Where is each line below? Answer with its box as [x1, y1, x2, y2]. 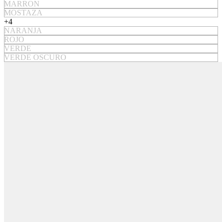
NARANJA [4, 26, 42, 35]
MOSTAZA [4, 8, 43, 17]
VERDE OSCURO [4, 53, 66, 61]
